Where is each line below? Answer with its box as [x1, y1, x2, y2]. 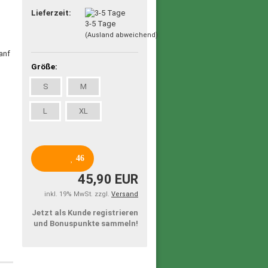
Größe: [31, 62, 58, 71]
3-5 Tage [84, 19, 115, 29]
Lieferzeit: [31, 8, 72, 17]
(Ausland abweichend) [84, 31, 158, 39]
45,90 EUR [77, 171, 138, 187]
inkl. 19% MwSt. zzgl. [44, 190, 111, 198]
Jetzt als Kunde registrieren [31, 208, 138, 217]
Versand [111, 190, 138, 198]
